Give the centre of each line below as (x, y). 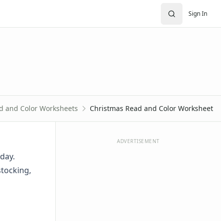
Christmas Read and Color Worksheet (151, 108)
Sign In (198, 13)
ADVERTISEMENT (138, 141)
